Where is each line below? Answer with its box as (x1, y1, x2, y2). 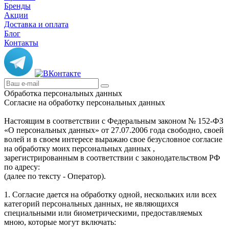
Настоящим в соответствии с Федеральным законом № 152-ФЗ (4, 116, 223, 125)
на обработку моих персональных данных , (4, 144, 155, 153)
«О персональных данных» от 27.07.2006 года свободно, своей (4, 125, 224, 134)
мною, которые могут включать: (4, 217, 116, 226)
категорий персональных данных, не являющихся (4, 199, 178, 208)
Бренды (4, 1, 31, 10)
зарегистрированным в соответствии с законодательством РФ (4, 153, 220, 162)
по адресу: (4, 162, 40, 171)
